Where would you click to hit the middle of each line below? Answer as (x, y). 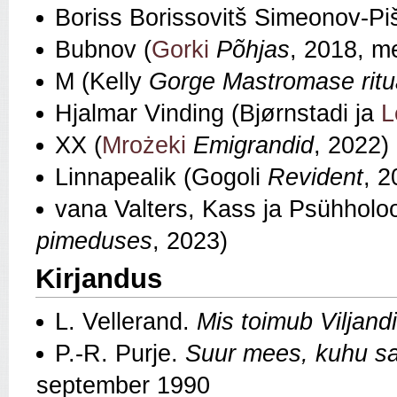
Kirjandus (99, 279)
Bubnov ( (103, 50)
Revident (315, 178)
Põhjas (253, 50)
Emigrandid (253, 146)
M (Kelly (102, 82)
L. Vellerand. (126, 321)
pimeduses (94, 241)
